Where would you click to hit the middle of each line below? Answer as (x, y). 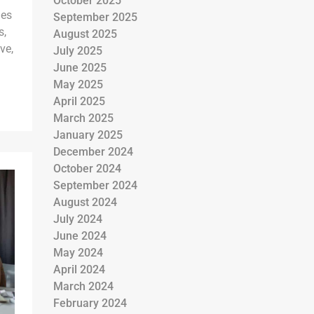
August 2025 (85, 34)
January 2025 (88, 135)
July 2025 (78, 51)
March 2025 (83, 118)
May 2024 (78, 253)
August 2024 (85, 202)
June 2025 (80, 68)
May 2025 (78, 84)
